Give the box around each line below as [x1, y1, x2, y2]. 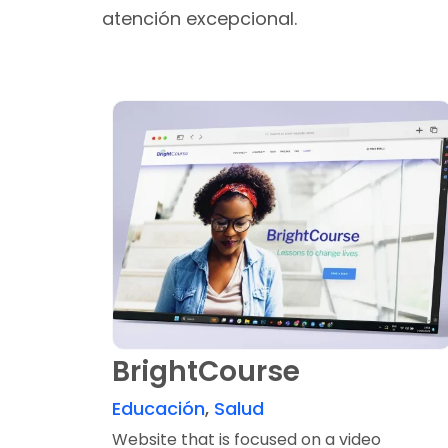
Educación [112, 395, 205, 421]
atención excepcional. [102, 6, 297, 32]
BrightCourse [112, 351, 300, 391]
